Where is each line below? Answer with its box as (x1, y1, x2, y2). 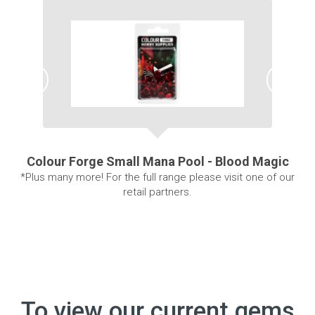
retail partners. (123, 186, 192, 199)
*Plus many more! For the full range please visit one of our (20, 171, 295, 184)
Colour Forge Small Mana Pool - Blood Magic (26, 154, 289, 169)
